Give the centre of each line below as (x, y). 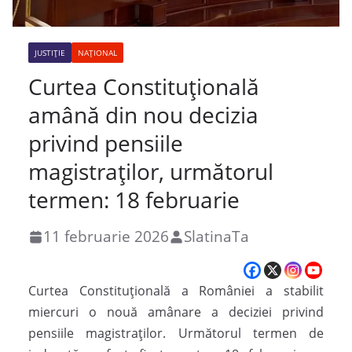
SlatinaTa (217, 236)
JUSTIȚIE (50, 53)
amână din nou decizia (143, 115)
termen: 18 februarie (134, 200)
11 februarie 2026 (106, 236)
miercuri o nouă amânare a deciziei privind (176, 312)
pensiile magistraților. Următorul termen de (176, 334)
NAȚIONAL (97, 53)
